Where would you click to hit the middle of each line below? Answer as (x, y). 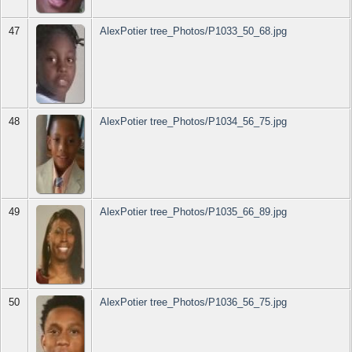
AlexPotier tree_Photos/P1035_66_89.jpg (194, 212)
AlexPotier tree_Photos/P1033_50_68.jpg (194, 31)
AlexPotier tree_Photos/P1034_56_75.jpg (194, 122)
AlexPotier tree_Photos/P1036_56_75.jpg (194, 302)
